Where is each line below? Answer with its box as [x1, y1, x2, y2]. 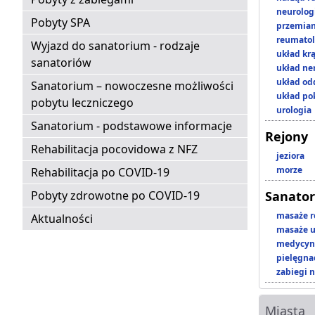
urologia [276, 104, 311, 117]
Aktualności [31, 211, 93, 227]
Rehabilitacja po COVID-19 [31, 165, 169, 181]
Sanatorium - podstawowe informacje [31, 118, 232, 134]
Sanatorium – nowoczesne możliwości [31, 78, 233, 94]
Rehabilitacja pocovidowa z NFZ [31, 141, 198, 157]
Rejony [265, 128, 308, 146]
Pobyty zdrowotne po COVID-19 [31, 188, 200, 204]
